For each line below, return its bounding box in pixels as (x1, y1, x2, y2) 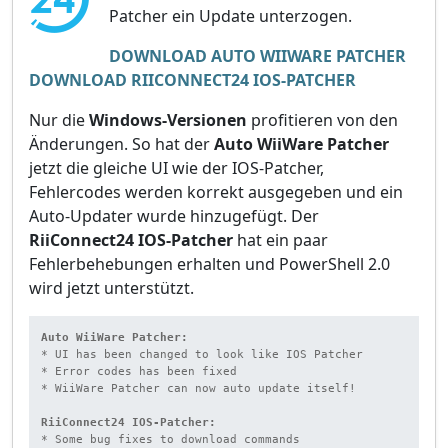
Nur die (29, 109, 89, 132)
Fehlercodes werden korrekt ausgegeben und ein (29, 181, 403, 204)
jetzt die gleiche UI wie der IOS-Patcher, (29, 157, 324, 180)
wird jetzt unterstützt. (29, 277, 194, 300)
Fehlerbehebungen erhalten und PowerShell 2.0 (29, 253, 390, 276)
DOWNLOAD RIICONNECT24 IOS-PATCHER (29, 69, 356, 92)
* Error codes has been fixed (41, 363, 238, 378)
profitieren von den (247, 109, 398, 132)
